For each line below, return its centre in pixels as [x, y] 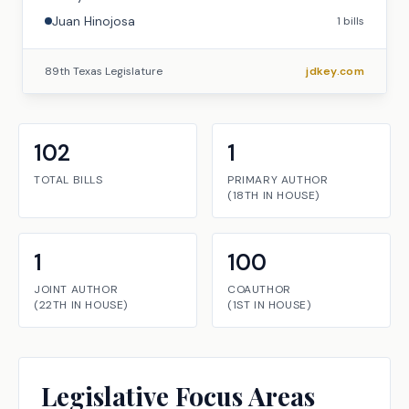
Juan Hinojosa [94, 21]
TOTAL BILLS [68, 180]
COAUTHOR [259, 289]
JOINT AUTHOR [76, 289]
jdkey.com [335, 71]
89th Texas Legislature [104, 71]
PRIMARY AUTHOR [278, 180]
